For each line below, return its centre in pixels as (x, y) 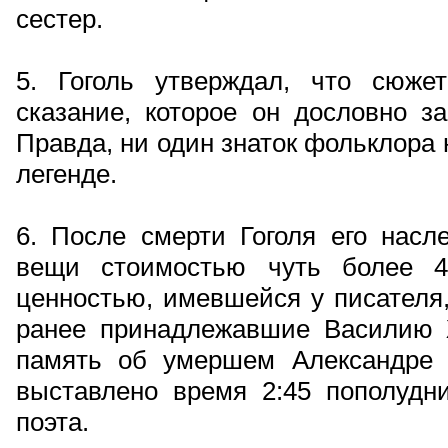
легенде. (66, 174)
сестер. (59, 19)
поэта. (52, 422)
